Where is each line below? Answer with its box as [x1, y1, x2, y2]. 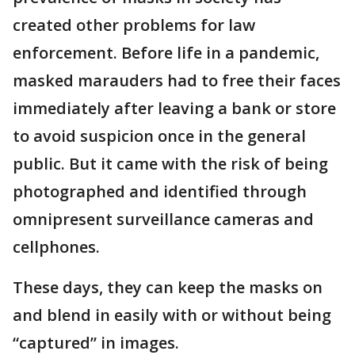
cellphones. [13, 236, 100, 258]
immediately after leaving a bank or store [13, 97, 336, 120]
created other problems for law [13, 14, 255, 36]
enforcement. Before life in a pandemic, [13, 42, 319, 64]
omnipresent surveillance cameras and [13, 208, 314, 231]
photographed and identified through [13, 181, 307, 203]
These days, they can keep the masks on [13, 277, 323, 299]
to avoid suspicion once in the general [13, 125, 306, 147]
